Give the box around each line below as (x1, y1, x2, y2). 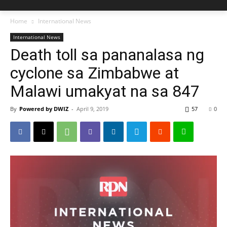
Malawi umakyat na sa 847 (10, 82, 200, 101)
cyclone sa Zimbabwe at (10, 63, 179, 83)
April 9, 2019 (77, 105, 108, 112)
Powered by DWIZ (19, 105, 68, 112)
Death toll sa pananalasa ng (10, 45, 204, 64)
